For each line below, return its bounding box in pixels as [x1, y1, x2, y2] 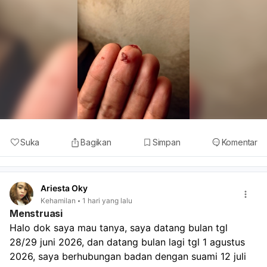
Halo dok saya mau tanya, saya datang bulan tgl [10, 222, 228, 234]
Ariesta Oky [41, 183, 88, 194]
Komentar [221, 137, 257, 148]
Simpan [152, 137, 181, 148]
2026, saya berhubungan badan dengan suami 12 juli [10, 250, 246, 263]
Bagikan [80, 137, 111, 148]
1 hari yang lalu [82, 196, 132, 206]
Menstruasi [10, 207, 63, 220]
